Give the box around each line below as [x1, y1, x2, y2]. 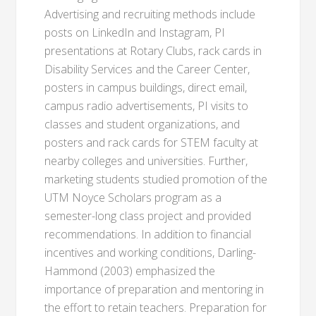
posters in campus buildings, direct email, [44, 80, 248, 95]
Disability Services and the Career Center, [44, 61, 250, 77]
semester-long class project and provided [44, 208, 252, 224]
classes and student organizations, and [44, 116, 241, 132]
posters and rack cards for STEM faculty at [44, 135, 259, 150]
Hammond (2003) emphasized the [44, 263, 216, 279]
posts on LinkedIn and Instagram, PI [44, 25, 226, 40]
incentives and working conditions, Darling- [44, 245, 257, 260]
